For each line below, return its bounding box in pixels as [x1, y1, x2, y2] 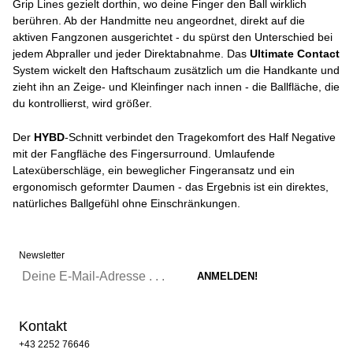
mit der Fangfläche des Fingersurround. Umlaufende [13, 147, 275, 160]
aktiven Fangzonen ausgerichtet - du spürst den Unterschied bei [13, 31, 333, 43]
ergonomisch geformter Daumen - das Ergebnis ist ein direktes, [13, 180, 329, 193]
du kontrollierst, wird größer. [13, 97, 152, 110]
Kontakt [19, 318, 67, 334]
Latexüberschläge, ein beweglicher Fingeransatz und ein [13, 164, 295, 176]
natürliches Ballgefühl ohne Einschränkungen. [13, 197, 240, 210]
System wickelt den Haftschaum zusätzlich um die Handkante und [13, 64, 340, 76]
